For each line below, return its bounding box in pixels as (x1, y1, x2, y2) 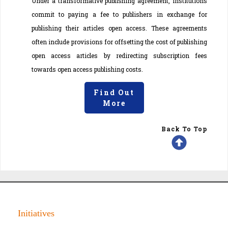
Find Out (94, 87, 134, 97)
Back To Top (161, 124, 207, 133)
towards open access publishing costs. (32, 65, 143, 73)
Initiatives (18, 208, 54, 218)
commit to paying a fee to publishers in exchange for (32, 10, 207, 18)
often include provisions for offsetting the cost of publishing (32, 37, 207, 46)
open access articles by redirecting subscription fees (32, 51, 207, 60)
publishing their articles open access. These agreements (32, 23, 207, 32)
